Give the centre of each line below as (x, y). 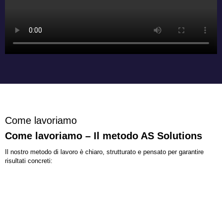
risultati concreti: (29, 161)
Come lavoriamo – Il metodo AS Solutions (104, 136)
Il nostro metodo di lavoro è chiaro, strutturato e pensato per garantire (104, 152)
